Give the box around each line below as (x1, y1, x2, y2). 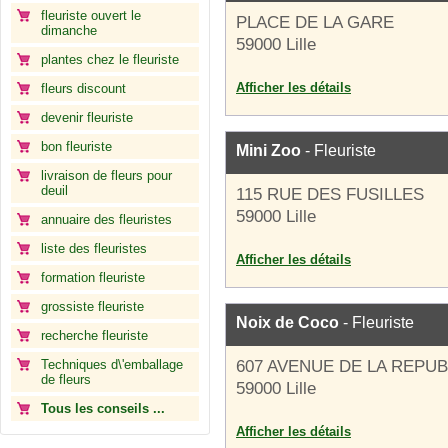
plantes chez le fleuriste (41, 52, 179, 67)
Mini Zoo (236, 142, 301, 159)
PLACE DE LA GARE (236, 13, 394, 32)
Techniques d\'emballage (41, 357, 183, 372)
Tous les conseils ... (41, 401, 165, 416)
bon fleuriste (41, 139, 112, 154)
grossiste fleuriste (41, 299, 144, 314)
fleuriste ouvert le (41, 8, 141, 23)
